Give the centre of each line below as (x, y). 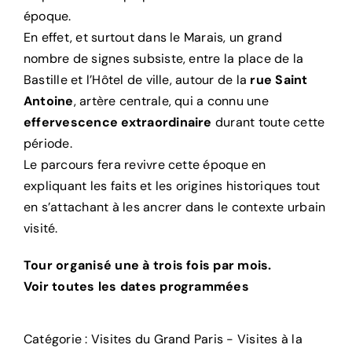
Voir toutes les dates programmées (136, 286)
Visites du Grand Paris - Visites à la (196, 339)
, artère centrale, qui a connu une (171, 101)
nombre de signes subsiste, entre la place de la (164, 58)
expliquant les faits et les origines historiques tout (172, 185)
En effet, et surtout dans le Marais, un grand (153, 37)
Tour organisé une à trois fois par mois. (148, 265)
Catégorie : (57, 339)
